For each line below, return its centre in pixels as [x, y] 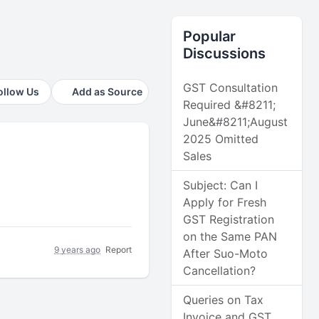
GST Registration [229, 219]
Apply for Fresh [225, 202]
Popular [210, 36]
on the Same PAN [230, 236]
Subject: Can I [221, 185]
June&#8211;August [236, 122]
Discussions [225, 53]
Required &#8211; [230, 105]
